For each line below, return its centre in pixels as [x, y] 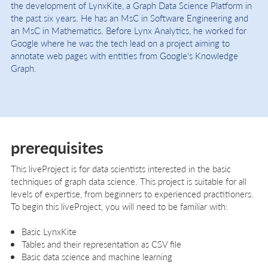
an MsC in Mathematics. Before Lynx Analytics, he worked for [129, 31]
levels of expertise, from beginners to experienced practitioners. [132, 194]
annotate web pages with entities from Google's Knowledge [124, 56]
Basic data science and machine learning [97, 257]
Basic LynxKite [49, 232]
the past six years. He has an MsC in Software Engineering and [130, 18]
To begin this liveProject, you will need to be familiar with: [119, 206]
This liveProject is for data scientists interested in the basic [121, 169]
